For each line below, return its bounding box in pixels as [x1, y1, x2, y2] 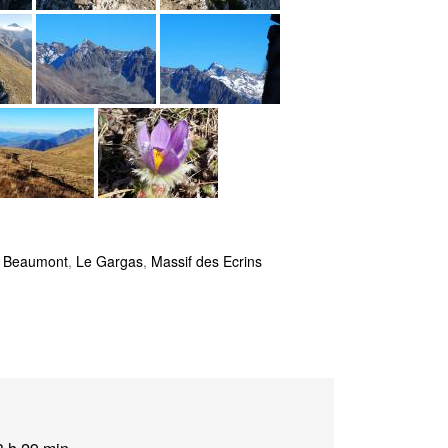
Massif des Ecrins [151, 251, 262, 271]
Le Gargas [76, 251, 143, 271]
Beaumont [3, 251, 68, 271]
